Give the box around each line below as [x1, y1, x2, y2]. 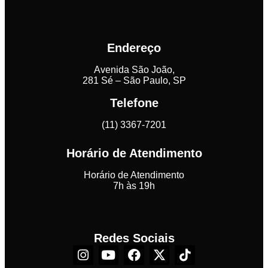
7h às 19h [113, 180, 155, 191]
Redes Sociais [93, 231, 175, 245]
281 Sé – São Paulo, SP [82, 75, 186, 86]
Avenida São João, [93, 64, 175, 75]
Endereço [107, 41, 161, 54]
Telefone [109, 96, 159, 109]
